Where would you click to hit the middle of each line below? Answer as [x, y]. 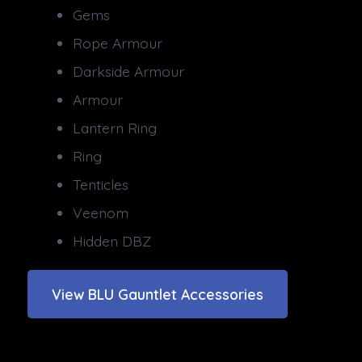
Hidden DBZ [112, 241]
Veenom [101, 213]
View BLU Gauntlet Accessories [158, 294]
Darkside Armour [129, 72]
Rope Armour [118, 43]
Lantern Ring [115, 128]
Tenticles [101, 185]
